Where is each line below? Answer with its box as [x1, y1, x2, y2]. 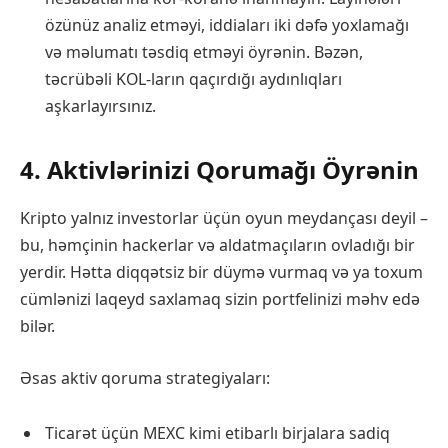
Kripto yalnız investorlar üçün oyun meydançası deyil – [20, 207, 428, 229]
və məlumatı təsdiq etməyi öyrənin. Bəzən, [45, 40, 363, 63]
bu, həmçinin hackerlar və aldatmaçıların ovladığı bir [20, 234, 415, 256]
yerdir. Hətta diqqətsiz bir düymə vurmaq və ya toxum [20, 261, 423, 283]
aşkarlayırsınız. [45, 94, 156, 117]
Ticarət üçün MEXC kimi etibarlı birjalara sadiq [45, 422, 390, 445]
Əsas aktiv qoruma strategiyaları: [20, 366, 270, 389]
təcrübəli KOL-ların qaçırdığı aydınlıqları [45, 67, 342, 90]
